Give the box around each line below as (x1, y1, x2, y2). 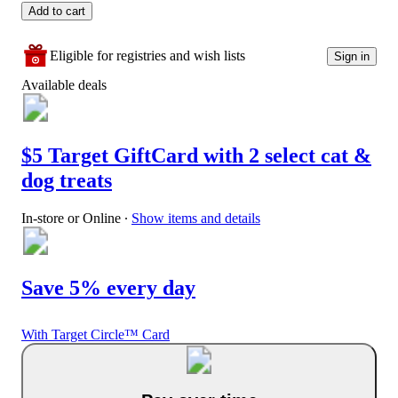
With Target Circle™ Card (21, 326, 170, 342)
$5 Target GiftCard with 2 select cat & (21, 144, 371, 168)
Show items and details (131, 211, 260, 226)
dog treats (21, 169, 112, 193)
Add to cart (28, 4, 85, 19)
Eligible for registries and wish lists (50, 48, 245, 64)
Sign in (334, 49, 370, 63)
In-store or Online (21, 211, 121, 226)
